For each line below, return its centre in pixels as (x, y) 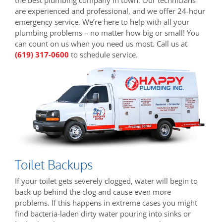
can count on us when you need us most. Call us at (101, 43)
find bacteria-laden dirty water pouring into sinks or (103, 214)
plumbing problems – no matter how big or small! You (107, 32)
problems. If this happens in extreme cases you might (106, 203)
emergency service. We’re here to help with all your (102, 22)
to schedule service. (103, 54)
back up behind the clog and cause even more (93, 192)
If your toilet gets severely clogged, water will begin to (106, 181)
